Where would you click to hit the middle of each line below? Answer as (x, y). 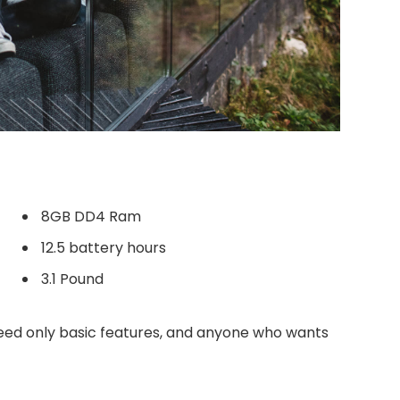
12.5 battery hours (104, 248)
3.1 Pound (72, 279)
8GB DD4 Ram (91, 216)
